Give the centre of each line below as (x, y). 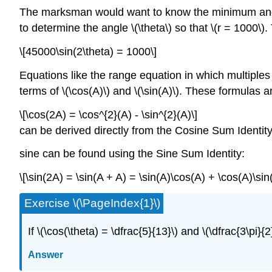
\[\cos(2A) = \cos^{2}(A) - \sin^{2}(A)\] (108, 114)
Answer (46, 254)
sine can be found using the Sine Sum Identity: (132, 154)
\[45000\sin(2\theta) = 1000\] (88, 52)
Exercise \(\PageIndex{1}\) (92, 203)
